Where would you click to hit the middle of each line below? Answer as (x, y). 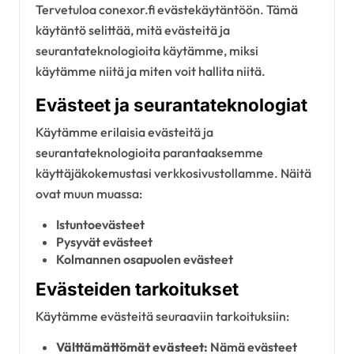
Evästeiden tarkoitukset (137, 289)
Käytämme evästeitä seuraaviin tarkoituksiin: (162, 316)
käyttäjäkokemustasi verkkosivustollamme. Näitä (173, 173)
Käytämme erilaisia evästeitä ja (124, 132)
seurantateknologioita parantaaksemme (149, 152)
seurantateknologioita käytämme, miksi (147, 51)
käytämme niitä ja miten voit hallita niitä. (151, 72)
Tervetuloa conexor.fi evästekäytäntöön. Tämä (167, 10)
